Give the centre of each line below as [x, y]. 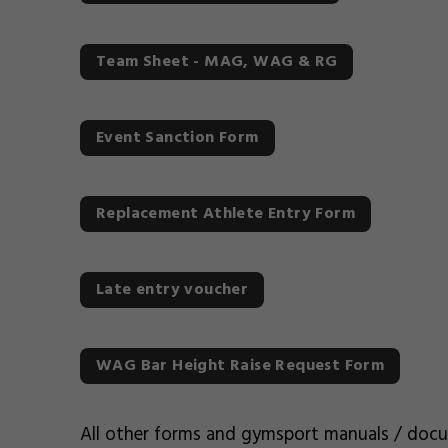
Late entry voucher [172, 290]
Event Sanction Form [177, 138]
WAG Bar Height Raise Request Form [240, 366]
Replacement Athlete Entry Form [225, 214]
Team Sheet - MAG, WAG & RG [217, 62]
